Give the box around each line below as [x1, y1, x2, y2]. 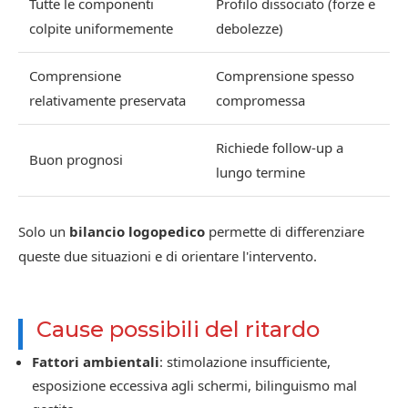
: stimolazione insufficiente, [159, 352, 331, 372]
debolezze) [216, 19, 283, 38]
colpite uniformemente [29, 19, 173, 38]
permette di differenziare [205, 222, 364, 241]
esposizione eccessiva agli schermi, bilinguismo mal [32, 376, 357, 395]
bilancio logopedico [69, 222, 205, 241]
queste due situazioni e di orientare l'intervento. [18, 247, 317, 266]
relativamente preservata [29, 91, 186, 110]
